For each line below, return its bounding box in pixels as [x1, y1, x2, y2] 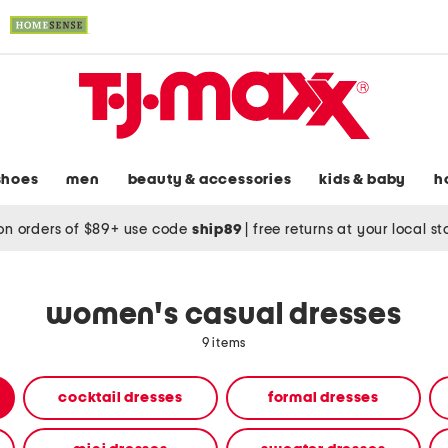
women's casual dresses [46, 300, 402, 331]
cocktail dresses [58, 390, 183, 406]
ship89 [191, 221, 246, 237]
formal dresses [267, 390, 379, 406]
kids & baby [319, 172, 407, 188]
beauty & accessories [127, 172, 292, 188]
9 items [201, 337, 247, 351]
